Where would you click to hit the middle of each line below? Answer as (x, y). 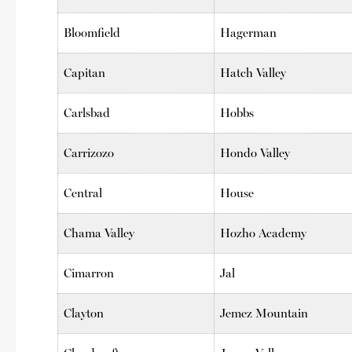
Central (83, 192)
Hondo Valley (255, 152)
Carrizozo (89, 152)
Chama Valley (99, 233)
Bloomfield (92, 32)
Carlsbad (87, 112)
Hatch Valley (253, 72)
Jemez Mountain (264, 313)
